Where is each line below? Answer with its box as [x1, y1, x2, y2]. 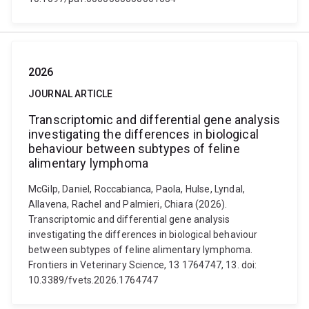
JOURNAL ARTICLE [28, 88, 113, 99]
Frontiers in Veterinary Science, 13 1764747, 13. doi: [28, 259, 257, 270]
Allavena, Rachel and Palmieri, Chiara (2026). [28, 199, 228, 210]
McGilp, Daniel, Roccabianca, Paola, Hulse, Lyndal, [28, 183, 246, 195]
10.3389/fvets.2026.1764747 [28, 275, 159, 286]
